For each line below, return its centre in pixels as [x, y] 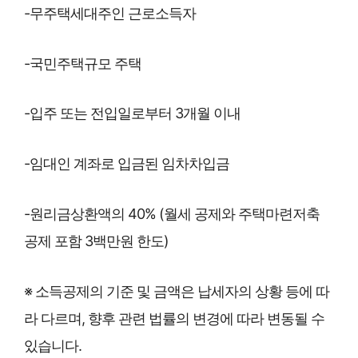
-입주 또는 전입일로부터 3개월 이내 [132, 113]
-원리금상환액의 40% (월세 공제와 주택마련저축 [172, 214]
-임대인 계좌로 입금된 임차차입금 [127, 164]
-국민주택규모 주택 [83, 63]
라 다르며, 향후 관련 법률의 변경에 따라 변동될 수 [174, 318]
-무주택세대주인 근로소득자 [110, 13]
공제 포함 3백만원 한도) [96, 241]
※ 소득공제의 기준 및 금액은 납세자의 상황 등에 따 [177, 291]
